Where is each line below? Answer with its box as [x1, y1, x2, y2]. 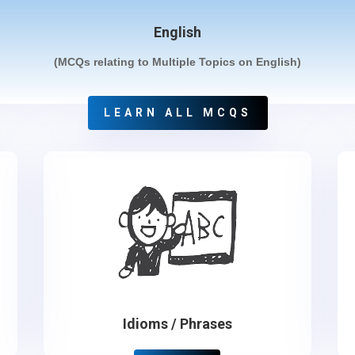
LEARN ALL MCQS [103, 106, 252, 119]
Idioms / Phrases [122, 315, 232, 332]
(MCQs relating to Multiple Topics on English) [54, 55, 301, 68]
